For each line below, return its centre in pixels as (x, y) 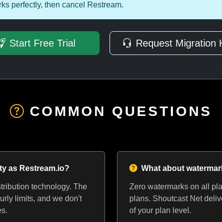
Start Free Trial (42, 43)
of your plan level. (160, 210)
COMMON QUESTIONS (121, 111)
